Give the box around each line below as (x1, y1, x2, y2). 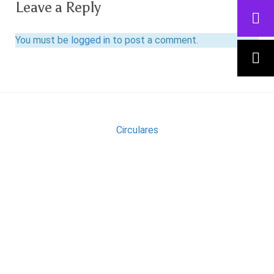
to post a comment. (110, 34, 198, 46)
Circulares (116, 124, 158, 136)
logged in (71, 34, 110, 46)
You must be (15, 34, 71, 46)
